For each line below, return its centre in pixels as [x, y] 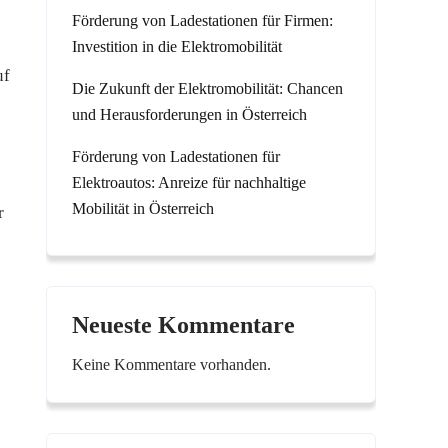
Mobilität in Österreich [143, 208]
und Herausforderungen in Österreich [189, 114]
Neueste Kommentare [183, 325]
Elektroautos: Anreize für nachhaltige [189, 182]
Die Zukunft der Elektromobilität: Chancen [207, 88]
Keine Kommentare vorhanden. [171, 364]
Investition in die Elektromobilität [177, 46]
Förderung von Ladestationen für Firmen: [202, 20]
